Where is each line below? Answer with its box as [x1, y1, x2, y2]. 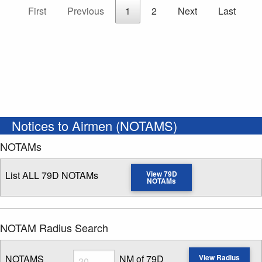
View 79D [146, 168, 177, 180]
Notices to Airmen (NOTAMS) [12, 116, 177, 135]
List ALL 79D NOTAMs [5, 168, 98, 182]
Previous [67, 4, 104, 18]
